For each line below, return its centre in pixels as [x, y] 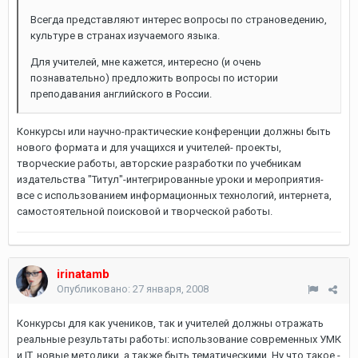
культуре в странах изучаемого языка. [125, 36]
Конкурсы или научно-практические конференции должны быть [174, 131]
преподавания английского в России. [121, 94]
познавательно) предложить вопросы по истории [154, 78]
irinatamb [83, 274]
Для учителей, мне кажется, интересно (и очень [146, 62]
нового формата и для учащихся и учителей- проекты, [149, 147]
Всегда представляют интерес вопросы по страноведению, [179, 20]
